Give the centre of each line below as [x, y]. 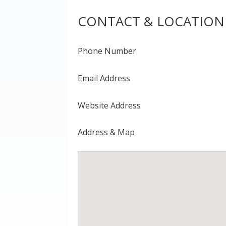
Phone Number [107, 51]
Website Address [109, 105]
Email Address [104, 78]
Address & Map [106, 132]
